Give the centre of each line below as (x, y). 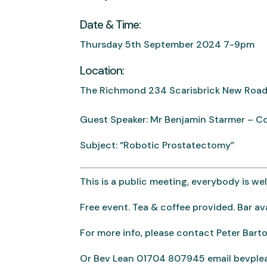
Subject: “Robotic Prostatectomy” (157, 145)
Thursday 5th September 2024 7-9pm (167, 44)
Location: (102, 71)
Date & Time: (111, 24)
